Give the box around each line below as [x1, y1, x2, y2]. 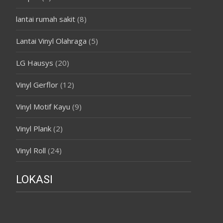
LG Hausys [16, 57, 53, 68]
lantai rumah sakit [16, 13, 75, 24]
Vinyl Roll [16, 145, 46, 155]
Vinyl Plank [16, 123, 51, 133]
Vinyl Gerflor [16, 79, 58, 90]
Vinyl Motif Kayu [16, 101, 70, 111]
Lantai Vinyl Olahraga [16, 35, 87, 46]
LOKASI [16, 173, 53, 186]
